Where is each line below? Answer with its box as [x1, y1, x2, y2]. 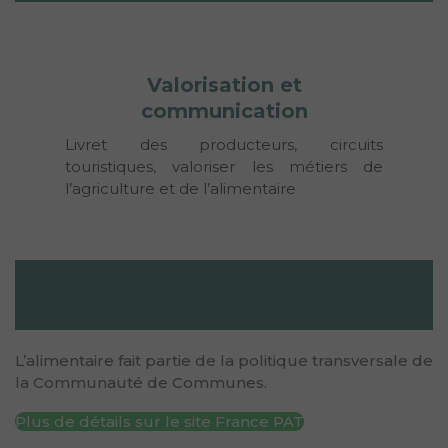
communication [140, 98, 308, 123]
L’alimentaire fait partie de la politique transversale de [15, 350, 433, 370]
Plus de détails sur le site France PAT [15, 411, 304, 431]
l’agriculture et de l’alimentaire [65, 178, 296, 198]
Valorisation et [146, 72, 302, 97]
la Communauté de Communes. [15, 372, 267, 392]
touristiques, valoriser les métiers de [65, 156, 383, 176]
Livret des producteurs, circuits [65, 134, 383, 154]
